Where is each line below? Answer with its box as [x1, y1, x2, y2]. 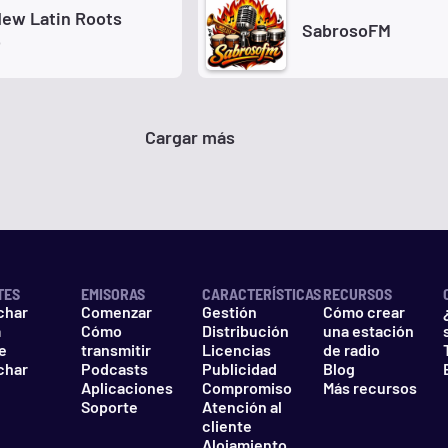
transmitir [81, 340, 152, 359]
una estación [322, 321, 414, 340]
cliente [201, 416, 252, 435]
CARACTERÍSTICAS [201, 284, 321, 303]
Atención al [201, 397, 282, 416]
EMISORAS [81, 284, 146, 303]
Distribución [201, 321, 289, 340]
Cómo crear [322, 302, 405, 321]
